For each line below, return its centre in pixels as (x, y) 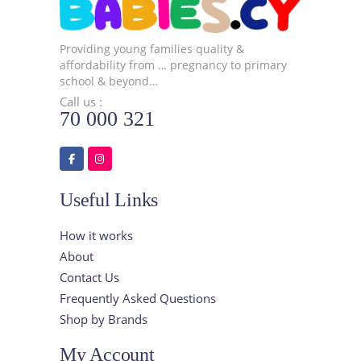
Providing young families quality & (152, 48)
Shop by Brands (104, 319)
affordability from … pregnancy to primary (173, 64)
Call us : (81, 101)
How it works (96, 235)
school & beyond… (109, 81)
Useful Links (109, 199)
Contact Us (89, 277)
